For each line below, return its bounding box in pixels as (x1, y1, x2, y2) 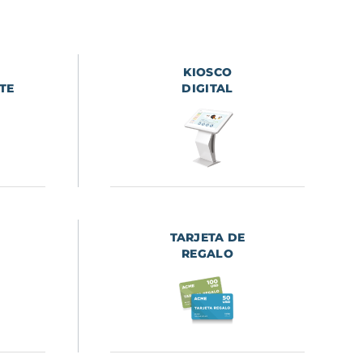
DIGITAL (181, 81, 233, 96)
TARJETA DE (169, 230, 246, 246)
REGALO (181, 246, 233, 262)
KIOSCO (182, 65, 233, 80)
